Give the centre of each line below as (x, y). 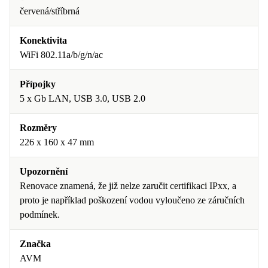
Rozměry (38, 128)
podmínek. (40, 214)
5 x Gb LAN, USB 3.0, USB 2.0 (83, 98)
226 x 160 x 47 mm (57, 142)
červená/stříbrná (50, 11)
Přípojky (38, 84)
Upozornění (44, 171)
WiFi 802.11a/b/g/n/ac (61, 55)
